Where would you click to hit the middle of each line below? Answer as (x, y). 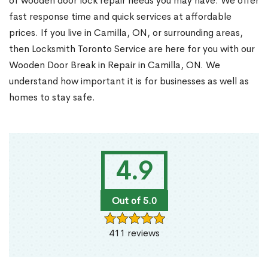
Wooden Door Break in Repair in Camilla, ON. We (115, 65)
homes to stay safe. (52, 98)
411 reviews (134, 233)
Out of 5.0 (134, 201)
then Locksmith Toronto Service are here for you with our (132, 49)
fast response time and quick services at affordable (120, 17)
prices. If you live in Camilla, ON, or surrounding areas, (126, 33)
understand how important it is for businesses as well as (129, 81)
